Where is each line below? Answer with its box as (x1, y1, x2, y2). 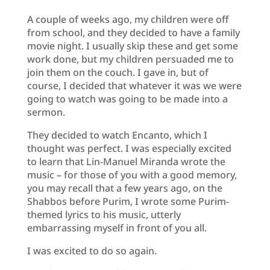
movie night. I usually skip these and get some (27, 39, 238, 52)
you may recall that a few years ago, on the (27, 181, 222, 195)
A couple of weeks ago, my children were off (27, 12, 228, 26)
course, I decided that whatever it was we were (27, 78, 242, 92)
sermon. (27, 105, 65, 119)
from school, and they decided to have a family (27, 25, 240, 39)
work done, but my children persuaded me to (27, 52, 234, 66)
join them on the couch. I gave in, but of (27, 65, 209, 79)
